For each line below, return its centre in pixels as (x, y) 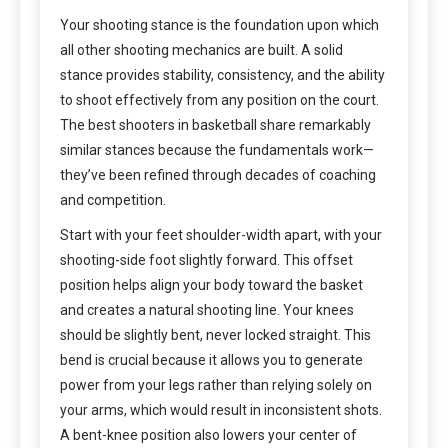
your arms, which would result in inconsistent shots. (221, 409)
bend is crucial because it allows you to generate (211, 359)
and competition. (113, 199)
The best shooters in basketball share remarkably (215, 124)
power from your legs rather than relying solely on (216, 384)
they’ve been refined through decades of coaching (218, 174)
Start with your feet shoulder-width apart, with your (221, 234)
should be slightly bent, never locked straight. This (215, 334)
